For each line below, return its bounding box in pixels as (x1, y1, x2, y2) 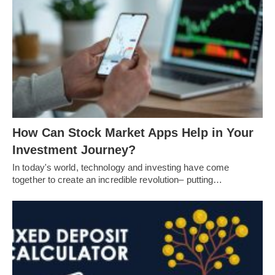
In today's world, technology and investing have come (12, 161, 230, 172)
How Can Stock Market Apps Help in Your (12, 125, 254, 139)
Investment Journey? (12, 142, 136, 157)
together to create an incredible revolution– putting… (12, 174, 223, 185)
